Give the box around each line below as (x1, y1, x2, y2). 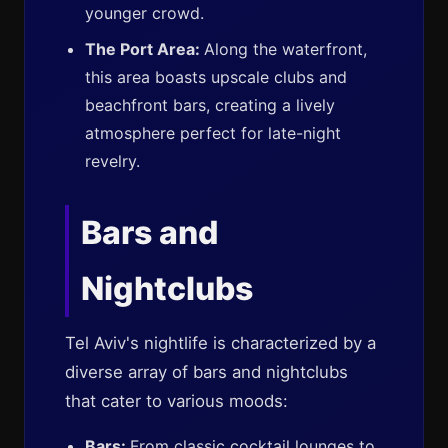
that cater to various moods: (65, 391, 288, 411)
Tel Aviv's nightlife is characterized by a (65, 333, 376, 353)
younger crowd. (85, 3, 204, 23)
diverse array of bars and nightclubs (65, 362, 348, 382)
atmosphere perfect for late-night (85, 123, 341, 143)
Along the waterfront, (204, 39, 367, 59)
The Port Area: (85, 39, 204, 59)
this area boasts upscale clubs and (85, 67, 347, 87)
